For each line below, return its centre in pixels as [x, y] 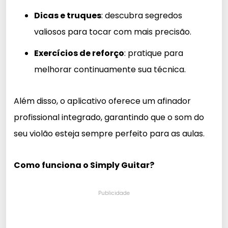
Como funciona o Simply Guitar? [84, 165]
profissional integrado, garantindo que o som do [109, 118]
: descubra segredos [142, 16]
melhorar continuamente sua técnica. [110, 70]
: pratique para [154, 53]
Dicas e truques [68, 16]
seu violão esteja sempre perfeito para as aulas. [109, 134]
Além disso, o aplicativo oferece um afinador [102, 101]
